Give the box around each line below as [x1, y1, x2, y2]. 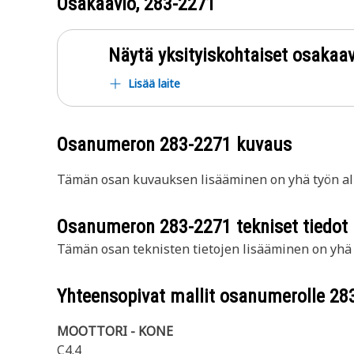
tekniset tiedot [232, 216, 348, 238]
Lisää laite [128, 76, 180, 91]
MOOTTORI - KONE [57, 322, 173, 340]
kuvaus [232, 134, 292, 156]
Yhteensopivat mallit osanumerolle [57, 285, 330, 307]
